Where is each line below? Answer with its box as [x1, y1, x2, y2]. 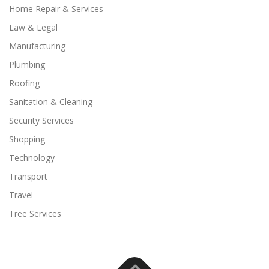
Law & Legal [9, 22, 58, 34]
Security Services [9, 115, 74, 127]
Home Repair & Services [9, 3, 103, 15]
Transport [9, 171, 47, 183]
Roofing [9, 77, 40, 89]
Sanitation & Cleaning [9, 96, 92, 108]
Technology [9, 152, 55, 164]
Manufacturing [9, 40, 65, 52]
